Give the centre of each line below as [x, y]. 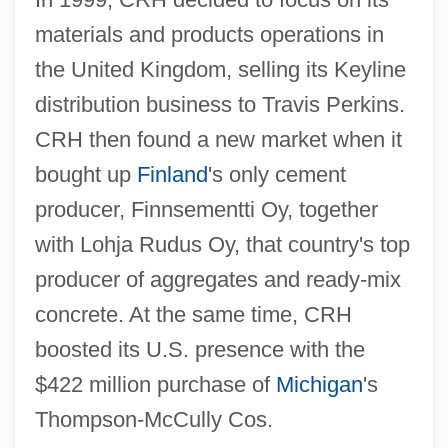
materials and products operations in [209, 34]
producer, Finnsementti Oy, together [206, 209]
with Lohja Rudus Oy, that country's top [222, 244]
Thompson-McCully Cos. [153, 419]
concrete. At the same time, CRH [193, 314]
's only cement [276, 174]
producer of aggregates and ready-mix [217, 279]
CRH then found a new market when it [218, 139]
